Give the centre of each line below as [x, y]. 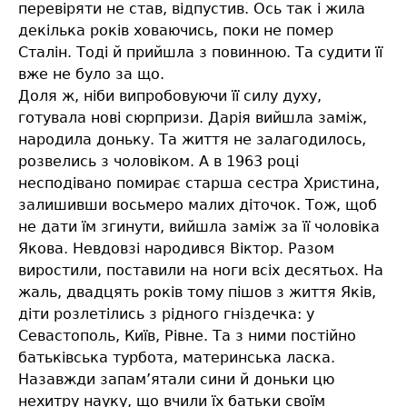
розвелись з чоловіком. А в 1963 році [159, 162]
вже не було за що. [91, 74]
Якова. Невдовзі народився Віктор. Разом [176, 249]
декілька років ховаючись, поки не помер [176, 31]
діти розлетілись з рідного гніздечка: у [166, 314]
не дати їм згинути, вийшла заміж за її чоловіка [199, 227]
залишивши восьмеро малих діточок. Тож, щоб [198, 205]
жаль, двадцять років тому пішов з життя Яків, [197, 293]
